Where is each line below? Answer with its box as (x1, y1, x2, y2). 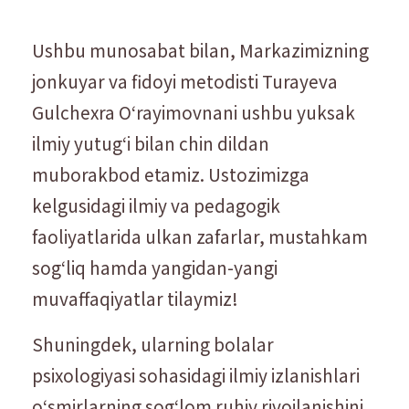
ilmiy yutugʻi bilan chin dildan (32, 130, 269, 155)
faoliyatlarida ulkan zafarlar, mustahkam (32, 223, 368, 248)
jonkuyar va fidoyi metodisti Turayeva (32, 68, 338, 93)
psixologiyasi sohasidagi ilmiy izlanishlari (32, 362, 360, 387)
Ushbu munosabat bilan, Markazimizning (32, 37, 369, 62)
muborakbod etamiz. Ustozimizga (32, 161, 309, 186)
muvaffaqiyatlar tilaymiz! (32, 285, 238, 310)
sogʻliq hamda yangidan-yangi (32, 254, 278, 279)
